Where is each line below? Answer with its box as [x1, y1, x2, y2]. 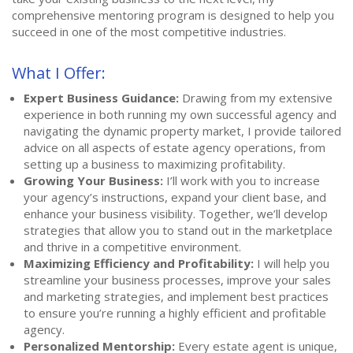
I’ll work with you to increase [163, 172, 320, 188]
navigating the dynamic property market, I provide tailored [24, 122, 341, 139]
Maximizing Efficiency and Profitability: [24, 255, 254, 271]
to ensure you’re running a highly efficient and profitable [24, 304, 326, 321]
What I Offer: [12, 61, 106, 84]
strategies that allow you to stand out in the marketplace [24, 221, 333, 238]
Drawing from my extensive [179, 89, 333, 106]
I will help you [254, 255, 329, 271]
